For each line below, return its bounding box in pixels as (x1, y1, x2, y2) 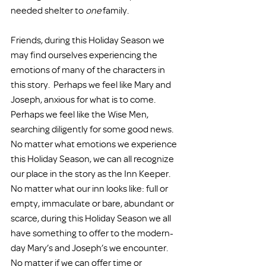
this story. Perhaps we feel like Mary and (11, 78, 173, 90)
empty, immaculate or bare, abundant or (11, 197, 176, 209)
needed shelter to (11, 4, 85, 16)
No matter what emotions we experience (11, 138, 179, 150)
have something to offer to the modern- (11, 227, 173, 239)
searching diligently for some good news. (11, 123, 177, 135)
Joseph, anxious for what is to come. (11, 93, 159, 105)
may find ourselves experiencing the (11, 49, 159, 61)
